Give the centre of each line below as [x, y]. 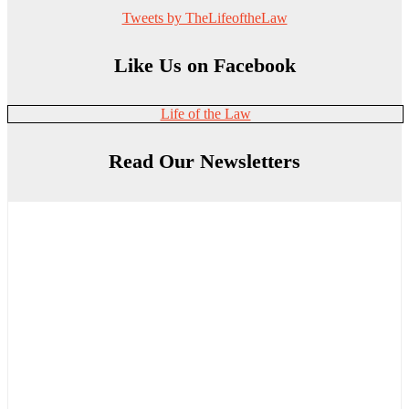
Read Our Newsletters [204, 162]
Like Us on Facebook [204, 65]
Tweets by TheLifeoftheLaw [204, 18]
